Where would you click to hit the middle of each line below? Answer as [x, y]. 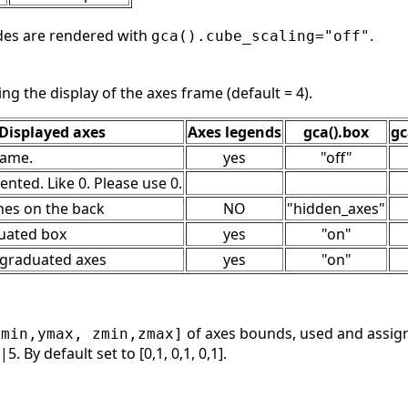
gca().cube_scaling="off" [260, 36]
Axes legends [235, 133]
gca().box [336, 133]
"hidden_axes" [336, 209]
